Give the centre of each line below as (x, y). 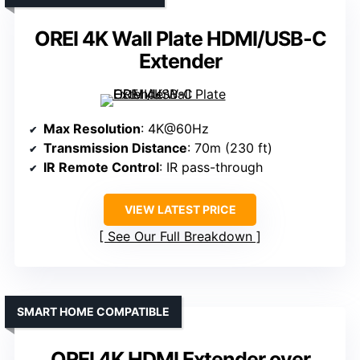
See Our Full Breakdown (180, 237)
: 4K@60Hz (175, 129)
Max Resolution (92, 129)
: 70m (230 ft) (230, 148)
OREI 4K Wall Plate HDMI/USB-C (180, 39)
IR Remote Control (101, 168)
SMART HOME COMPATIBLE (93, 312)
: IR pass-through (211, 168)
